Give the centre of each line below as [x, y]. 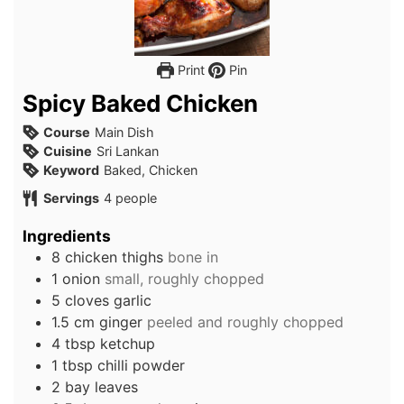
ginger [121, 321]
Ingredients [67, 235]
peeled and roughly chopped [245, 321]
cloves [87, 300]
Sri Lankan [128, 151]
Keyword [71, 170]
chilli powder [141, 365]
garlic [133, 300]
